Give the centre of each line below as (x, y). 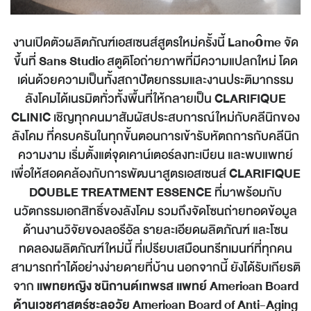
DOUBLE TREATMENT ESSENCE (120, 193)
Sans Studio (72, 61)
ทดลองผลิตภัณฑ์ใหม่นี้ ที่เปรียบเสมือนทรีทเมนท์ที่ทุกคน (155, 249)
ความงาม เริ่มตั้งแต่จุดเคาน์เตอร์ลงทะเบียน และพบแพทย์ (155, 155)
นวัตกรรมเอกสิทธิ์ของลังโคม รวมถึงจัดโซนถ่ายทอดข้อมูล (155, 211)
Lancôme (255, 43)
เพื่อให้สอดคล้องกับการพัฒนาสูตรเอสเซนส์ (120, 174)
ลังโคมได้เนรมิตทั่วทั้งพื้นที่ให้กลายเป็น (120, 99)
